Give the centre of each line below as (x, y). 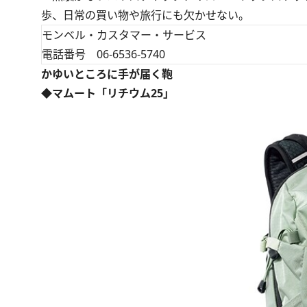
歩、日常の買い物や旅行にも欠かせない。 (145, 15)
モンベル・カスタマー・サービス (124, 35)
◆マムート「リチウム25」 (108, 93)
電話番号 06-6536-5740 (103, 54)
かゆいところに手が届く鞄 (107, 74)
